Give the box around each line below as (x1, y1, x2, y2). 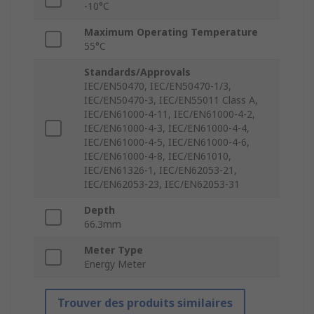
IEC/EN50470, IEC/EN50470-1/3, (84, 79, 231, 93)
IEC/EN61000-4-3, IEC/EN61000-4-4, (84, 121, 250, 135)
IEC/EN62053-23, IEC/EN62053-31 (84, 177, 240, 191)
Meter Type (84, 243, 143, 257)
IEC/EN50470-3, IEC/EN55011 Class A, (84, 93, 258, 107)
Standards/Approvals (84, 65, 191, 79)
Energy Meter (84, 257, 146, 271)
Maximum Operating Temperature (84, 25, 258, 39)
